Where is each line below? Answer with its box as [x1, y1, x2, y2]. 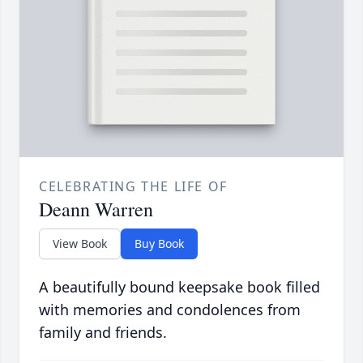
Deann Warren [39, 196, 153, 223]
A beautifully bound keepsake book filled [39, 277, 320, 297]
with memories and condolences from [39, 300, 301, 320]
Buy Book [135, 236, 184, 252]
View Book [53, 236, 107, 252]
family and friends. [39, 322, 167, 343]
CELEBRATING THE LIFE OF [39, 177, 228, 196]
